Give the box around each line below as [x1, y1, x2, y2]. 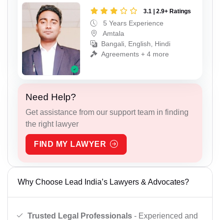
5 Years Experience [101, 19, 164, 27]
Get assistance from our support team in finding [26, 108, 189, 116]
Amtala [101, 29, 124, 37]
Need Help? [26, 91, 76, 102]
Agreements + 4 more [101, 50, 169, 58]
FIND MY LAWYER [34, 139, 106, 148]
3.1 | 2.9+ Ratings [143, 8, 191, 15]
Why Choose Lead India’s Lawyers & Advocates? [18, 177, 189, 186]
